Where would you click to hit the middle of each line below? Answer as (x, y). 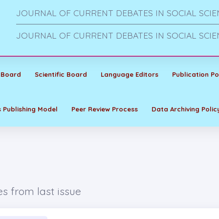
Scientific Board (61, 74)
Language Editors (129, 74)
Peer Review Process (104, 109)
